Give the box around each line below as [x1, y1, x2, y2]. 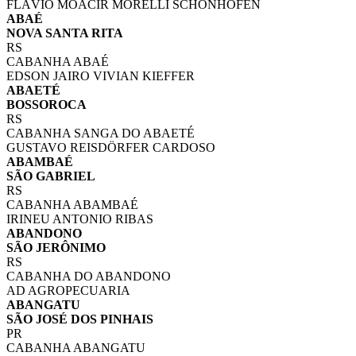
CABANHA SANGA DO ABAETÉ [6, 126, 195, 141]
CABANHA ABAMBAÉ [6, 198, 138, 212]
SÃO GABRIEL [6, 169, 95, 184]
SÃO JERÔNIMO [6, 241, 106, 255]
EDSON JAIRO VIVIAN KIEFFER [6, 69, 195, 83]
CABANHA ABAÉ [6, 55, 109, 69]
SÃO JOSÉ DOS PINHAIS [6, 312, 153, 327]
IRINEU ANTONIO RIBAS [6, 212, 153, 226]
